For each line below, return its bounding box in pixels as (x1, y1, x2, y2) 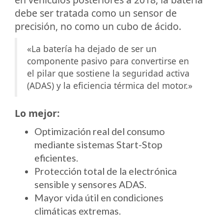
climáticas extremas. (34, 205, 121, 217)
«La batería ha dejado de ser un (27, 42, 157, 55)
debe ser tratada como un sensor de (15, 6, 177, 20)
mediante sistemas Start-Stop (34, 138, 162, 150)
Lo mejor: (15, 106, 60, 120)
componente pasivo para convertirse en (27, 55, 189, 67)
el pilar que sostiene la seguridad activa (27, 67, 190, 79)
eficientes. (34, 152, 78, 164)
